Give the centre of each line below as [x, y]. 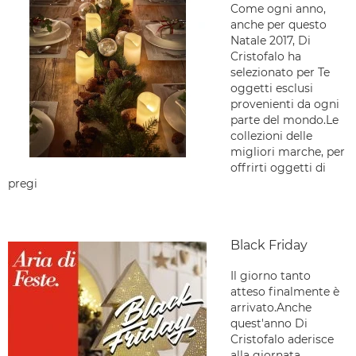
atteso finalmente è [285, 292]
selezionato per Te [280, 72]
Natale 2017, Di [271, 41]
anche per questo [279, 25]
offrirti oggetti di [278, 168]
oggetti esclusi [272, 88]
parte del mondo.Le [284, 120]
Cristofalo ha [266, 56]
